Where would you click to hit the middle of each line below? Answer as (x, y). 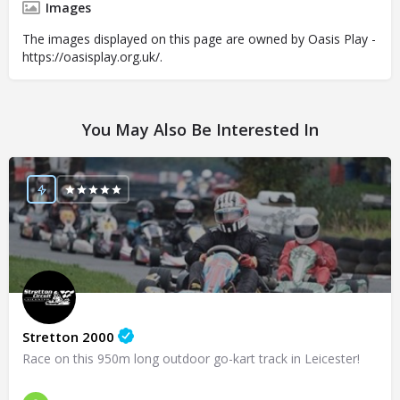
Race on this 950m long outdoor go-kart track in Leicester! (191, 359)
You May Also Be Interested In (200, 130)
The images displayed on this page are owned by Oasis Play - (199, 39)
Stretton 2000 (70, 337)
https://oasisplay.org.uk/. (92, 57)
